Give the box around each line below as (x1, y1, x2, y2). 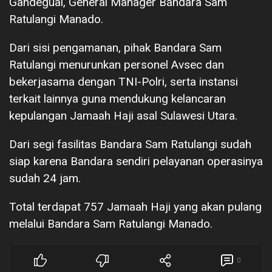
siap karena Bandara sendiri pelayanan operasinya (9, 154, 263, 169)
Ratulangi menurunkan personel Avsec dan (9, 58, 224, 72)
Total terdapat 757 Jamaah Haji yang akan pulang (9, 200, 262, 214)
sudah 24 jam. (9, 171, 81, 186)
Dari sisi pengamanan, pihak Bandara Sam (9, 41, 222, 55)
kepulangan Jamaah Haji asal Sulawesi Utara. (9, 109, 237, 123)
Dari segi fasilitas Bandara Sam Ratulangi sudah (9, 137, 251, 152)
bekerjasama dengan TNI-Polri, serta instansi (9, 75, 238, 89)
